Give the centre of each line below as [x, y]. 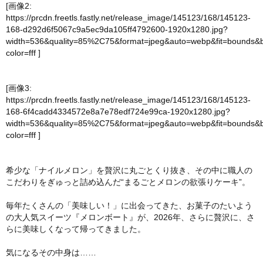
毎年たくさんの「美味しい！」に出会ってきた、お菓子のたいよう [129, 206]
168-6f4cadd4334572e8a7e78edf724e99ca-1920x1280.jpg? [118, 112]
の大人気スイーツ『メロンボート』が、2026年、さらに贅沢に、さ [130, 218]
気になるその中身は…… [51, 253]
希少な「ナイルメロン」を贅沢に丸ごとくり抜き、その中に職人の [129, 171]
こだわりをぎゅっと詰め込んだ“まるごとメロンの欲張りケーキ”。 [128, 182]
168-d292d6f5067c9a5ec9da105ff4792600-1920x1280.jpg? [117, 30]
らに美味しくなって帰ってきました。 [76, 229]
